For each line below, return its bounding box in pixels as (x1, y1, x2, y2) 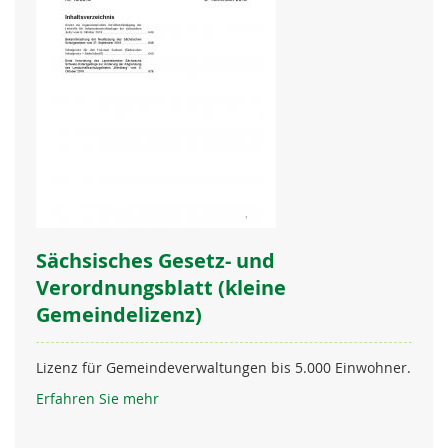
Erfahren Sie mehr (35, 388, 159, 408)
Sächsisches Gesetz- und (35, 246, 275, 274)
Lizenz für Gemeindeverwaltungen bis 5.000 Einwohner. (35, 357, 411, 377)
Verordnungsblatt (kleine (35, 273, 286, 301)
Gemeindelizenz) (35, 300, 202, 328)
